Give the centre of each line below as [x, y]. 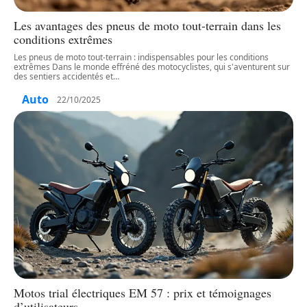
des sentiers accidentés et [63, 77]
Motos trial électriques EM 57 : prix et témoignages [143, 293]
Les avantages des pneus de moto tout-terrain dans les [147, 26]
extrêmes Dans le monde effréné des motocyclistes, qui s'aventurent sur [152, 67]
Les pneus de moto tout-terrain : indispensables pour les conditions [141, 58]
